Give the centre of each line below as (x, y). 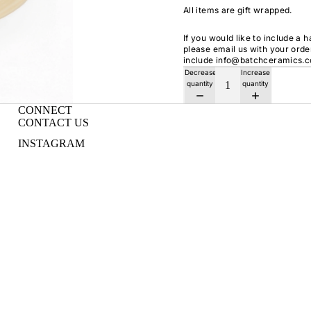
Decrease (201, 73)
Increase (255, 73)
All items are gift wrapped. (238, 10)
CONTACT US (54, 122)
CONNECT (45, 110)
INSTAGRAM (52, 143)
